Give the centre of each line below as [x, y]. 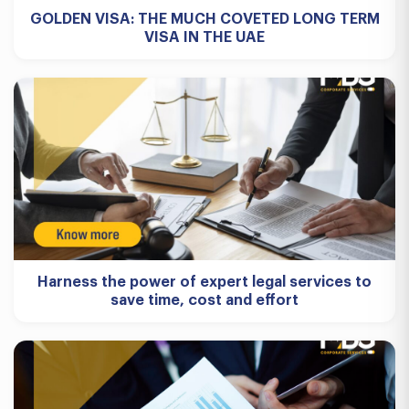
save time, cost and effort [204, 300]
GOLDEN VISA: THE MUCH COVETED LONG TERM [204, 19]
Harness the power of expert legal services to [204, 282]
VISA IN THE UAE [204, 37]
